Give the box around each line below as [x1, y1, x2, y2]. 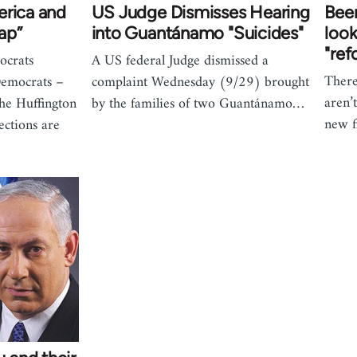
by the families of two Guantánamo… [91, 91, 304, 116]
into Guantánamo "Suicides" [91, 22, 304, 44]
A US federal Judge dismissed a [91, 48, 269, 73]
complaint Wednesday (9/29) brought [91, 69, 309, 95]
